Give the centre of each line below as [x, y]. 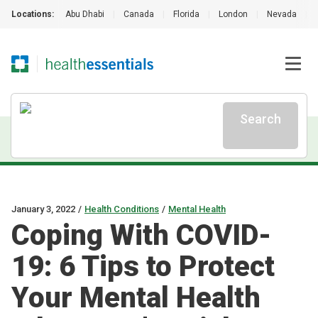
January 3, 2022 [43, 209]
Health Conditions [122, 209]
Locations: [33, 14]
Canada [139, 14]
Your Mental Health [136, 298]
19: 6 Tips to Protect [143, 267]
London [233, 14]
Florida [186, 14]
